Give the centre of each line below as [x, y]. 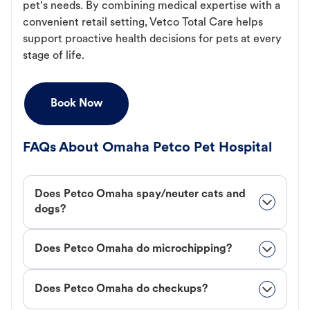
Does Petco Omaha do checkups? [121, 290]
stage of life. [54, 56]
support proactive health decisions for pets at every [152, 40]
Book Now [76, 104]
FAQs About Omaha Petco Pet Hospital [147, 148]
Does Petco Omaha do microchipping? [133, 249]
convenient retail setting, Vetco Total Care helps [143, 23]
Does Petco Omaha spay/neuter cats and [140, 195]
